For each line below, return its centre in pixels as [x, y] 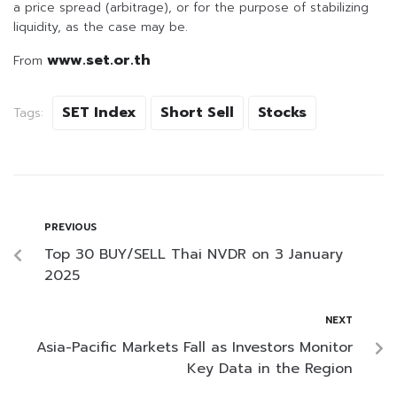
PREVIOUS [70, 228]
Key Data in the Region [270, 369]
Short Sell [197, 113]
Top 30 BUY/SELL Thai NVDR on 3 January [194, 255]
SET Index [99, 113]
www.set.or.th [99, 61]
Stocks [282, 113]
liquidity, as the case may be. [101, 27]
